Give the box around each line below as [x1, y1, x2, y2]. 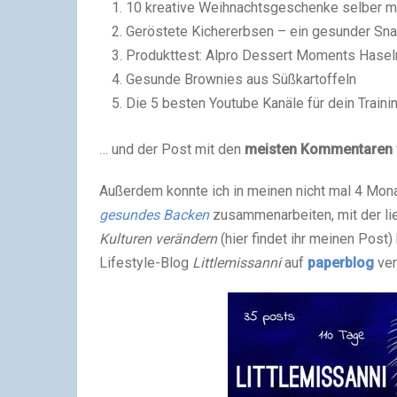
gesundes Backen [99, 206, 209, 224]
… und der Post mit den [99, 141, 245, 159]
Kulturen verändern [99, 230, 217, 248]
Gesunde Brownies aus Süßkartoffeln [126, 71, 357, 88]
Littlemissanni [192, 254, 281, 272]
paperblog [307, 254, 374, 272]
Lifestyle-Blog [99, 254, 192, 272]
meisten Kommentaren [245, 141, 393, 159]
